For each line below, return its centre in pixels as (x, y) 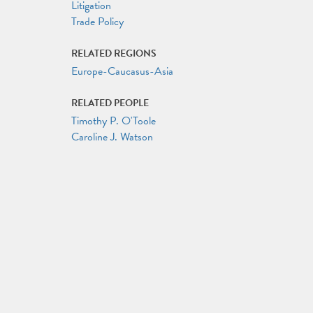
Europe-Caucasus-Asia (122, 71)
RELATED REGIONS (114, 53)
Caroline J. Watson (112, 137)
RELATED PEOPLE (110, 103)
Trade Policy (97, 22)
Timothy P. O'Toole (114, 121)
